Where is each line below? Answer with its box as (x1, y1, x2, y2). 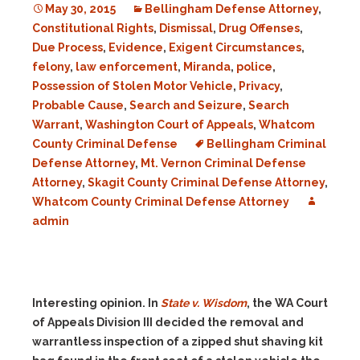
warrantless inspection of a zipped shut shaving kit (32, 335, 323, 348)
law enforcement (76, 60, 178, 73)
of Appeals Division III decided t (32, 316, 212, 329)
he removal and (212, 316, 304, 329)
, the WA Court (247, 297, 328, 309)
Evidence (108, 41, 163, 54)
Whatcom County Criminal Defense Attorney (32, 195, 289, 208)
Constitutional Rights (32, 22, 153, 35)
